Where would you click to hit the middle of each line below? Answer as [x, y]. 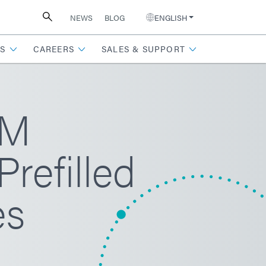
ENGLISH [170, 17]
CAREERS [53, 49]
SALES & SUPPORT [143, 49]
